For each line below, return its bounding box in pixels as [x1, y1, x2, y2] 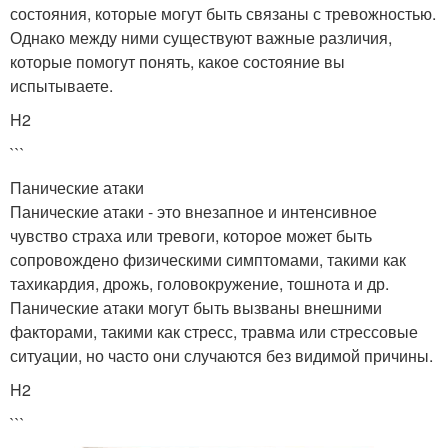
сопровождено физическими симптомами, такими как [10, 247, 406, 271]
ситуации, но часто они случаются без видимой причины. [10, 343, 433, 367]
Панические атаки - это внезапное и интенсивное [10, 199, 377, 223]
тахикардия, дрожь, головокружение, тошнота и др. [10, 271, 389, 295]
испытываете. [10, 73, 113, 97]
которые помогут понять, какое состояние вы [10, 49, 345, 73]
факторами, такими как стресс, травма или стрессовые [10, 319, 418, 343]
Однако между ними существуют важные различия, [10, 25, 392, 49]
